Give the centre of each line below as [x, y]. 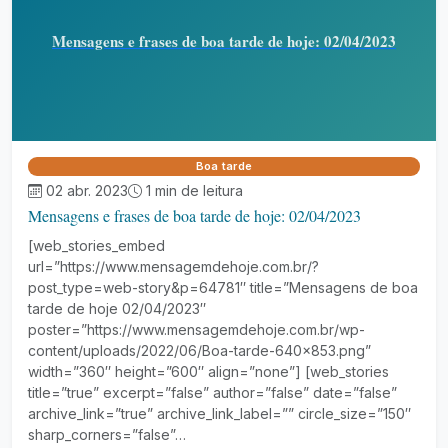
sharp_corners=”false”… [107, 434]
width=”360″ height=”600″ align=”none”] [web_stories [208, 371]
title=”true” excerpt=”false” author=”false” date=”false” [212, 392]
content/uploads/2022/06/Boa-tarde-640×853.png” [199, 350]
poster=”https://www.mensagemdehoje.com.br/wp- [196, 329]
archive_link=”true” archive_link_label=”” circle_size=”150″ [219, 413]
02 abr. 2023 [87, 190]
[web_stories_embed [96, 245]
